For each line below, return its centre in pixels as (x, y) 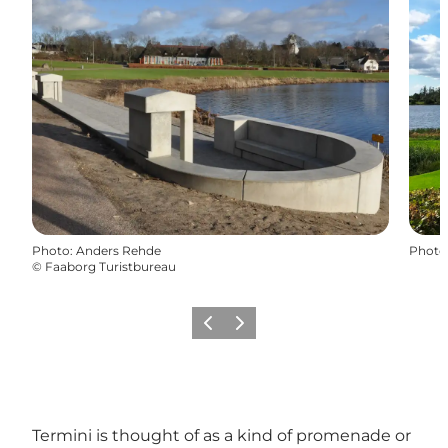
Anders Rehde (118, 250)
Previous (222, 329)
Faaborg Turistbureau (110, 266)
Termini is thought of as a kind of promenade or (221, 435)
